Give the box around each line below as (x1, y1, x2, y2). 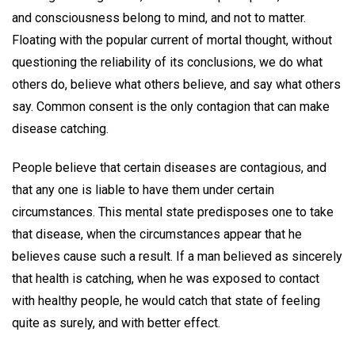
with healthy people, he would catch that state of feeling (12, 292, 320, 308)
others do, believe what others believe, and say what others (12, 77, 341, 92)
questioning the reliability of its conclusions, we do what (12, 55, 323, 70)
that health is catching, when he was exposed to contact (12, 270, 319, 286)
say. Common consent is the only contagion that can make (12, 99, 330, 114)
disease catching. (12, 121, 109, 136)
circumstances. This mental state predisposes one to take (12, 204, 334, 219)
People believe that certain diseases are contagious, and (12, 159, 326, 175)
